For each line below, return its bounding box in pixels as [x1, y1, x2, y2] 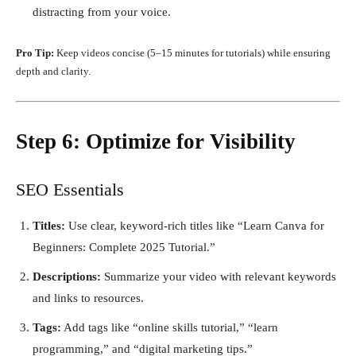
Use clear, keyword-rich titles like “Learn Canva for [65, 219, 324, 232]
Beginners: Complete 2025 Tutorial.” [33, 240, 215, 253]
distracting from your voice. [33, 5, 171, 18]
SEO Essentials [16, 179, 124, 199]
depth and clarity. [16, 64, 91, 77]
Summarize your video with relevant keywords [101, 269, 336, 283]
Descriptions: [33, 269, 101, 283]
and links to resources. [33, 291, 144, 304]
